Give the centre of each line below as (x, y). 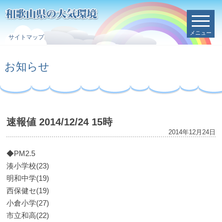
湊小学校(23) (28, 166)
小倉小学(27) (28, 203)
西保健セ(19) (28, 191)
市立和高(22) (28, 215)
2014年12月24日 (192, 132)
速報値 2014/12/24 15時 (60, 122)
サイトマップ (26, 37)
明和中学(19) (28, 178)
